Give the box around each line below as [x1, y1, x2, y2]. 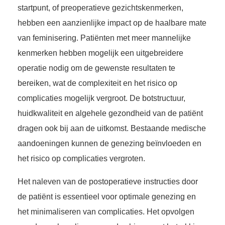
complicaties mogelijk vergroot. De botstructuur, [18, 94, 185, 103]
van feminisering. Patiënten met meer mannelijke [18, 34, 191, 43]
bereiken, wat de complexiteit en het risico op [18, 79, 177, 88]
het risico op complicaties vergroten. [18, 154, 145, 163]
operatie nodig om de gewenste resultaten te [18, 64, 175, 73]
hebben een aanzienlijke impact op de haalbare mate [18, 19, 206, 28]
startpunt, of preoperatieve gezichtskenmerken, [18, 4, 183, 13]
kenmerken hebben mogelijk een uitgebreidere [18, 49, 183, 58]
